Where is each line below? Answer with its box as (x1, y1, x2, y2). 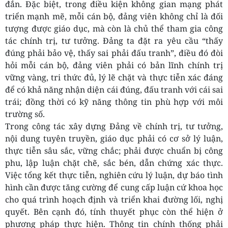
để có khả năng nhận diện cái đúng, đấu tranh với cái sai (5, 84, 223, 96)
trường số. (5, 108, 45, 120)
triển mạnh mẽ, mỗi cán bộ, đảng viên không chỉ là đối (5, 11, 223, 22)
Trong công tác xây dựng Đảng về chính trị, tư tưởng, (5, 121, 223, 132)
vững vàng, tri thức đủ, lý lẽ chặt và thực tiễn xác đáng (5, 72, 223, 83)
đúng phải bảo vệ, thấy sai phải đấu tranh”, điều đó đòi (5, 47, 223, 59)
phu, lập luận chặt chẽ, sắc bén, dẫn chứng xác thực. (5, 157, 223, 169)
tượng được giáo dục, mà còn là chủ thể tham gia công (5, 23, 223, 35)
